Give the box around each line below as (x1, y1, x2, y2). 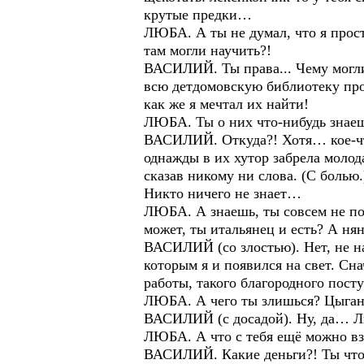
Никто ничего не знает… (144, 185, 301, 201)
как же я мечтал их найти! (144, 96, 309, 112)
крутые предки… (144, 6, 252, 23)
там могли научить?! (144, 42, 271, 58)
